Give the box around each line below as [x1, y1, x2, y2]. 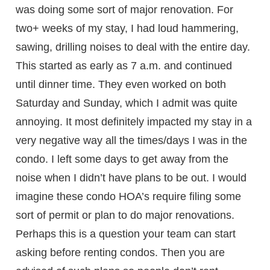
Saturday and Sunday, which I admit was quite [16, 96, 238, 109]
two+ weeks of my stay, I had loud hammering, [16, 22, 239, 34]
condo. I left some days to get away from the [16, 152, 229, 165]
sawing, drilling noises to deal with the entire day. [16, 40, 251, 53]
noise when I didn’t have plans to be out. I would [16, 171, 247, 184]
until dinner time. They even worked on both [16, 78, 227, 90]
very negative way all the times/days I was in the [16, 134, 248, 146]
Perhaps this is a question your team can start [16, 227, 236, 240]
